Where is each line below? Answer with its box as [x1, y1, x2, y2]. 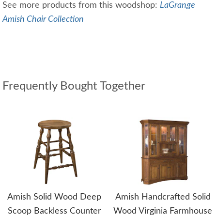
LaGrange [160, 1, 195, 10]
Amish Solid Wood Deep [7, 193, 101, 202]
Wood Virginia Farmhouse [113, 207, 212, 216]
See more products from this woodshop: [2, 1, 160, 10]
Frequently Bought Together [2, 80, 145, 93]
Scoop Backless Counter [7, 207, 101, 216]
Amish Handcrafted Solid [115, 193, 211, 202]
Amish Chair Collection [2, 15, 84, 24]
